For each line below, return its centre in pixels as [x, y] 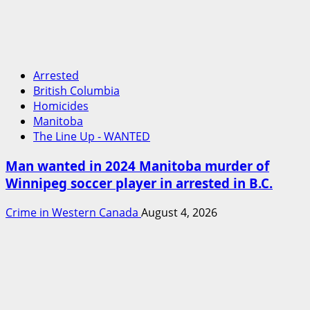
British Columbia [76, 91]
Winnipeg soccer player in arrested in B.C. [139, 183]
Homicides [61, 106]
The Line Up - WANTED [92, 137]
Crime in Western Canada [73, 212]
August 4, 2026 [179, 212]
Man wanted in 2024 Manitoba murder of [137, 165]
